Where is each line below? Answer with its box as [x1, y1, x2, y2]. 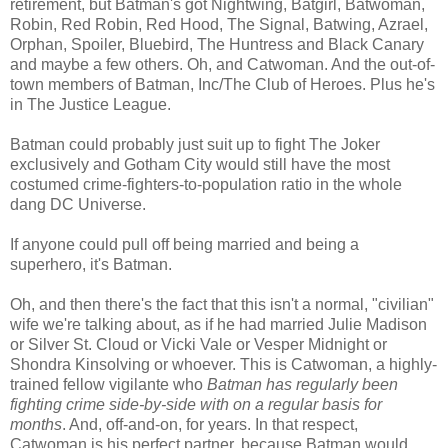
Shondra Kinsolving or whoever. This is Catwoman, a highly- [10, 355, 437, 373]
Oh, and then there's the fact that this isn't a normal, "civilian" [10, 295, 434, 313]
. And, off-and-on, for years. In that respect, [62, 415, 358, 433]
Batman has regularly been [207, 375, 398, 393]
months [10, 415, 62, 433]
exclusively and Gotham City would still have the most [10, 155, 390, 173]
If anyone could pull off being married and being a [10, 235, 359, 253]
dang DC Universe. [10, 195, 146, 213]
